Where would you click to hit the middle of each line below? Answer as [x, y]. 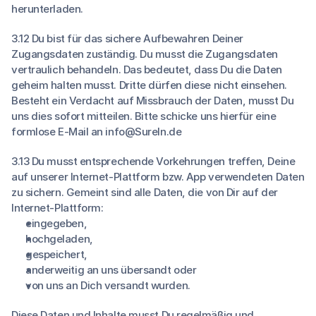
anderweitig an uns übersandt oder [111, 270]
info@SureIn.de [144, 132]
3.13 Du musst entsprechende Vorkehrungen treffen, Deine [153, 161]
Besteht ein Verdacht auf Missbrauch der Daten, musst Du [153, 101]
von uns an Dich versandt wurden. [108, 285]
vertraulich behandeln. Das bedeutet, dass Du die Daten [147, 69]
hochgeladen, [59, 239]
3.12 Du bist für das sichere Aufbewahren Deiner [127, 38]
